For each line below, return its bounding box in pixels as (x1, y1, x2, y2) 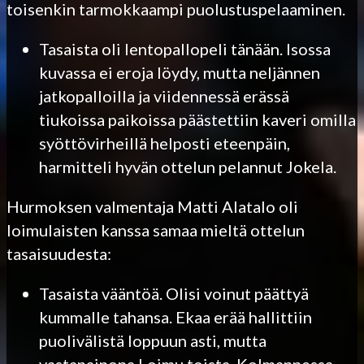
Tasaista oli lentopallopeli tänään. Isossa (39, 38, 331, 58)
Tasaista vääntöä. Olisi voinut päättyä (39, 283, 309, 303)
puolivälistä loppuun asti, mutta (39, 330, 266, 350)
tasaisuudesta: (6, 243, 111, 263)
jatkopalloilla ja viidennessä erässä (39, 85, 289, 106)
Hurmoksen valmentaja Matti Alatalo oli (6, 196, 298, 216)
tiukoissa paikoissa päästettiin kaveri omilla (39, 109, 356, 129)
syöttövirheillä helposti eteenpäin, (39, 132, 290, 153)
